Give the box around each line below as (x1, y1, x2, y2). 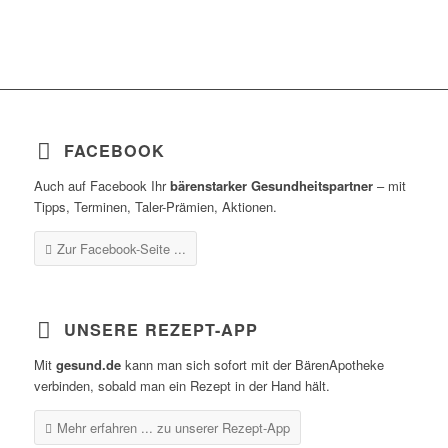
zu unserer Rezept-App (156, 418, 290, 438)
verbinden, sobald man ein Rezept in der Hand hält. (33, 376, 330, 396)
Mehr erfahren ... (56, 418, 157, 438)
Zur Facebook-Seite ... (56, 239, 186, 259)
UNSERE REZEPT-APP (63, 318, 258, 342)
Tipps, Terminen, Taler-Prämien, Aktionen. (33, 197, 277, 217)
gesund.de (55, 355, 121, 375)
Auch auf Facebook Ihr (33, 176, 170, 196)
